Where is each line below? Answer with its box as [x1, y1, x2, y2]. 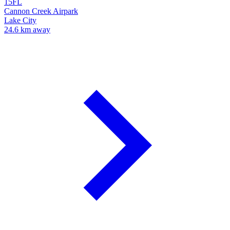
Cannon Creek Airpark [4, 7, 78, 16]
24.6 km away [4, 25, 50, 34]
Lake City [4, 16, 36, 25]
